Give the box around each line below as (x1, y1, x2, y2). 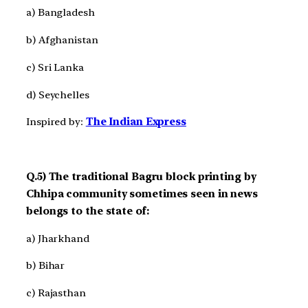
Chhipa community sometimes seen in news (26, 187, 258, 200)
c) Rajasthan (26, 287, 86, 300)
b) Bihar (26, 259, 65, 272)
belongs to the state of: (26, 204, 149, 217)
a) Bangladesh (26, 6, 95, 19)
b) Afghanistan (26, 34, 98, 47)
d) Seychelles (26, 88, 89, 101)
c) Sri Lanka (26, 60, 84, 74)
